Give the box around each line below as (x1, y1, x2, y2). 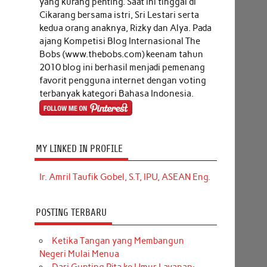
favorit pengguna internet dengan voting (39, 74, 206, 86)
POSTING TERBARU (35, 207, 107, 219)
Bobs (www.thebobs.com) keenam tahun (39, 48, 203, 60)
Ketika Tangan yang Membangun (51, 235, 184, 247)
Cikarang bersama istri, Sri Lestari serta (39, 9, 199, 20)
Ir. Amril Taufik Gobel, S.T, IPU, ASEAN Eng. (39, 171, 210, 182)
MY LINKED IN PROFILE (35, 142, 123, 154)
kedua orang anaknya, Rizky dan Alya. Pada (39, 22, 212, 33)
